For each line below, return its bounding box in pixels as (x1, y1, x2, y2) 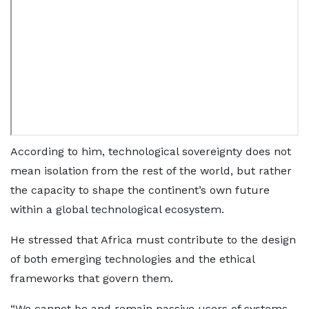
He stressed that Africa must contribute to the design (10, 233, 296, 246)
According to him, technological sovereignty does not (10, 145, 291, 158)
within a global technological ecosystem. (10, 203, 224, 216)
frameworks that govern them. (10, 272, 173, 285)
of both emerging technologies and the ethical (10, 252, 255, 266)
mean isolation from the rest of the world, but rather (10, 164, 292, 177)
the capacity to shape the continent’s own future (10, 183, 270, 197)
